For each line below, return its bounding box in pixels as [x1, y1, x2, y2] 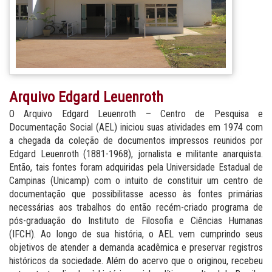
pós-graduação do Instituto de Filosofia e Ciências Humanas [9, 214, 263, 226]
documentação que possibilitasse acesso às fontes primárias [9, 188, 263, 200]
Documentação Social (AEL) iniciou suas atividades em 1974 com [9, 121, 263, 133]
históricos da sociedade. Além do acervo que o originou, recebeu [9, 254, 263, 267]
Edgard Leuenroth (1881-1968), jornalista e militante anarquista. [9, 148, 263, 160]
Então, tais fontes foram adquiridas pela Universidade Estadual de [9, 161, 263, 173]
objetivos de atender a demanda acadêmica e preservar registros [9, 241, 263, 253]
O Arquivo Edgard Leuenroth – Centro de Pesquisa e [9, 107, 263, 120]
